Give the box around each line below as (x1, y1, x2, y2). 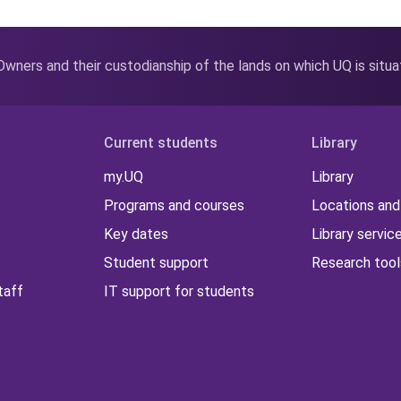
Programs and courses (104, 197, 245, 215)
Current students (104, 134, 218, 152)
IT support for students (104, 283, 255, 301)
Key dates (104, 226, 169, 243)
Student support (104, 254, 209, 272)
